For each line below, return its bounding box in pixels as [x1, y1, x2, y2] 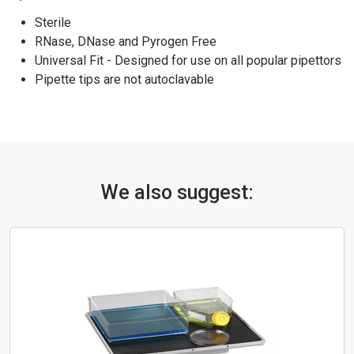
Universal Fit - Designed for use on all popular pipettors [35, 52, 341, 68]
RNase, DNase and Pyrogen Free [35, 33, 217, 49]
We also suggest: [100, 180, 254, 204]
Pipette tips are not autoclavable [35, 71, 214, 87]
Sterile [35, 14, 71, 30]
